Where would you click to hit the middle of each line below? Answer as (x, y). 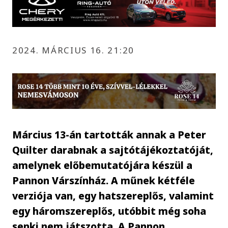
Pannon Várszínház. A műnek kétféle (104, 180)
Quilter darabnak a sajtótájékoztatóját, (113, 150)
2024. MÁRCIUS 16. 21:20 (73, 50)
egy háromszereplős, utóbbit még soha (109, 211)
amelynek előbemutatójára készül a (103, 165)
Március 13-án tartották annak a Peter (109, 134)
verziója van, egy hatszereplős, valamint (113, 195)
